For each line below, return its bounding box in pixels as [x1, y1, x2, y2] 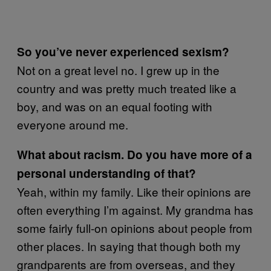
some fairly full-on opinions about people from [17, 220, 252, 237]
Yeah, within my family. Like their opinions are [17, 183, 251, 200]
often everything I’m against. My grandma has [17, 201, 253, 218]
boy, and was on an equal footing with [17, 98, 212, 115]
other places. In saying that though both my [17, 238, 241, 255]
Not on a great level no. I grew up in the [17, 62, 220, 79]
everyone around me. [17, 116, 128, 133]
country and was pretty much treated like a [17, 80, 237, 97]
